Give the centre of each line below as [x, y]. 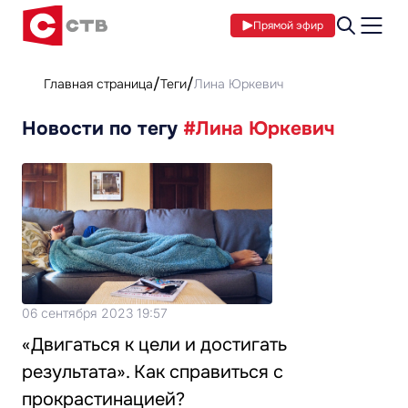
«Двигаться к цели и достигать [154, 344]
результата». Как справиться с [153, 372]
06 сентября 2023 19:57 [95, 312]
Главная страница [98, 84]
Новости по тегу [102, 128]
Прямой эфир [288, 25]
